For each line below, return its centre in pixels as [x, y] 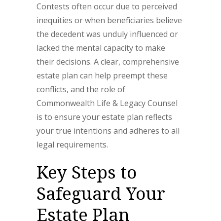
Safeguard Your [101, 193]
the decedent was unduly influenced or [107, 34]
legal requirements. [72, 145]
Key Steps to [87, 172]
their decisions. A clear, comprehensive [108, 62]
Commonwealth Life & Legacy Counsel [107, 103]
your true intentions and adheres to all [108, 131]
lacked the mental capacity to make [101, 48]
